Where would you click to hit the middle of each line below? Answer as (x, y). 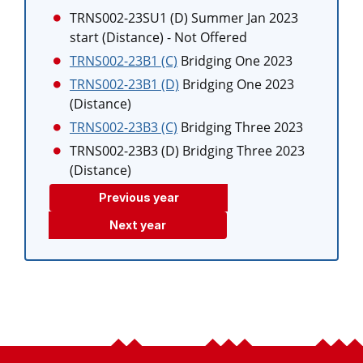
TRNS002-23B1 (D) (124, 84)
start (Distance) (117, 37)
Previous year (139, 197)
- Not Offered (207, 37)
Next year (138, 225)
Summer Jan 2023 (245, 18)
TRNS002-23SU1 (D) (129, 18)
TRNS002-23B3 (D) (124, 151)
